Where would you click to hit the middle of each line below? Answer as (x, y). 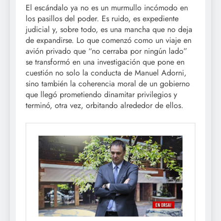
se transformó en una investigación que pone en (105, 62)
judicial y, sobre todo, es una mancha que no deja (109, 30)
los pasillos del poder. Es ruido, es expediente (102, 19)
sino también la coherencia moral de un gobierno (108, 84)
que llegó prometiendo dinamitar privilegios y (101, 95)
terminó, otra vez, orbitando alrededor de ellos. (105, 106)
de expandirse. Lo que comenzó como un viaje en (109, 40)
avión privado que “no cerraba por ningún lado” (107, 51)
